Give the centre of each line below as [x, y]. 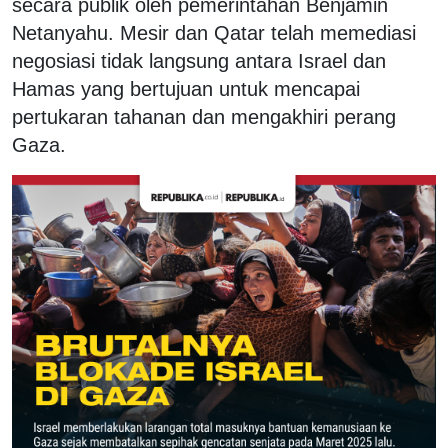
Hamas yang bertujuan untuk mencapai [186, 88]
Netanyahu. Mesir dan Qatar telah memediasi [214, 32]
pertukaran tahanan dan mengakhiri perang [204, 116]
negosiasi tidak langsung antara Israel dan [199, 60]
